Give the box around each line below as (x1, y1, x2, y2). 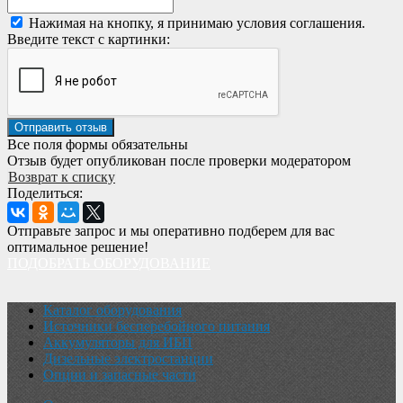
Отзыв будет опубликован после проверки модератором (7, 153, 351, 169)
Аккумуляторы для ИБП (43, 335, 193, 351)
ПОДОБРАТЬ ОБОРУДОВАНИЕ (7, 255, 210, 272)
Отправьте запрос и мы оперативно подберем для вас (7, 223, 335, 239)
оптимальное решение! (7, 239, 148, 255)
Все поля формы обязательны (7, 137, 188, 153)
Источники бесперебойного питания (43, 318, 270, 335)
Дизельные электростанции (43, 351, 213, 367)
